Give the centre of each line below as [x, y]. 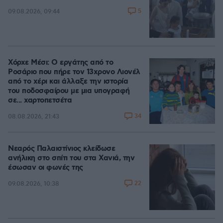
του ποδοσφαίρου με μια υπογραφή [69, 91]
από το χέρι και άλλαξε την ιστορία [68, 82]
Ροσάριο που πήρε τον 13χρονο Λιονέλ [74, 72]
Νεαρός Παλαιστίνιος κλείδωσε [61, 149]
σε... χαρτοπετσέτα [40, 101]
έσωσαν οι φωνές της [46, 168]
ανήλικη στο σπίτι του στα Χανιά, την [71, 158]
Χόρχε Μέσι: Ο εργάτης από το [60, 63]
